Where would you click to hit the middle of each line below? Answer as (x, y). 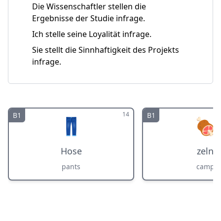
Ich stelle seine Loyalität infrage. (92, 34)
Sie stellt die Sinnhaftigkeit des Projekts (106, 50)
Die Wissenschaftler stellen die (89, 6)
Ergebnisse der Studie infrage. (89, 18)
